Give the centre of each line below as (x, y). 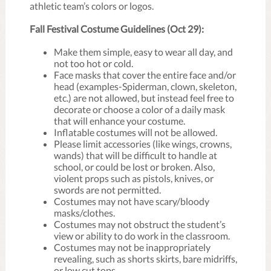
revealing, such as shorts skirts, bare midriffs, (145, 259)
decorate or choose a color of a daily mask (139, 109)
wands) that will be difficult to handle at (135, 155)
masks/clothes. (84, 213)
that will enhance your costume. (119, 121)
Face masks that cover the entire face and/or (145, 75)
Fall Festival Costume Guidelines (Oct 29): (117, 29)
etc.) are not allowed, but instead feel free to (144, 98)
